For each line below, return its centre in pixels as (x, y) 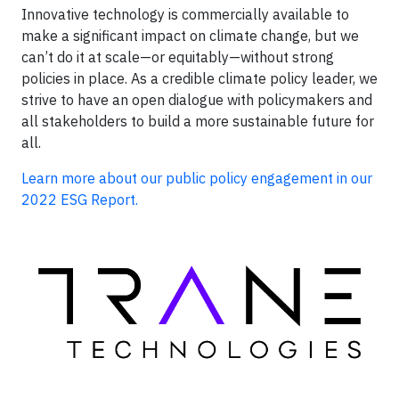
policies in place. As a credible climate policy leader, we (199, 78)
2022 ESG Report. (80, 199)
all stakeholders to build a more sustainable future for (198, 121)
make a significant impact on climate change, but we (190, 36)
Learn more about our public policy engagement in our (197, 178)
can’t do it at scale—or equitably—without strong (178, 57)
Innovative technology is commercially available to (185, 14)
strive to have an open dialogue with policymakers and (197, 100)
